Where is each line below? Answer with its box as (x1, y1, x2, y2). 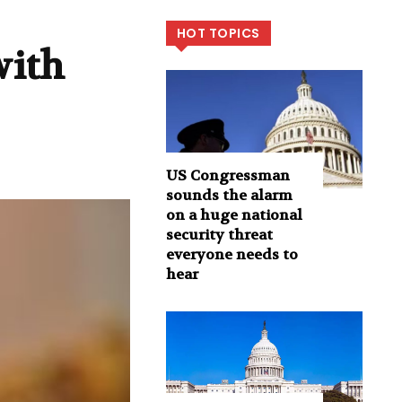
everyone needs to (165, 244, 298, 264)
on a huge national (165, 205, 302, 224)
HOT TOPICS (176, 24, 260, 43)
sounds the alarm (165, 185, 293, 205)
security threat (165, 224, 273, 244)
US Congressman (165, 165, 290, 185)
